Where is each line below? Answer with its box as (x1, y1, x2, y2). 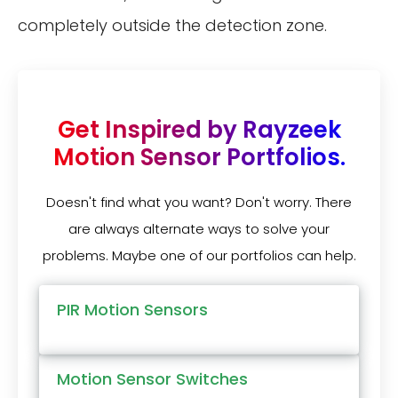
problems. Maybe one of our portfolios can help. (42, 246, 356, 266)
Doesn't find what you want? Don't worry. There (46, 193, 352, 212)
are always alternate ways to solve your (68, 219, 330, 239)
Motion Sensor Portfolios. (52, 141, 346, 174)
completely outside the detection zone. (18, 14, 327, 37)
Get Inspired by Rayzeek (57, 114, 341, 147)
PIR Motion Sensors (57, 298, 208, 322)
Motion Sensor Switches (57, 367, 248, 390)
